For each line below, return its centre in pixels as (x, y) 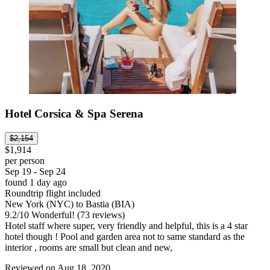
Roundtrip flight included (53, 193)
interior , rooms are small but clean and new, (89, 247)
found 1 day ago (36, 182)
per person (25, 160)
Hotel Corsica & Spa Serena (74, 114)
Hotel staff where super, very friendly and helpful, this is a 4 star (126, 225)
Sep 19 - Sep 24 (35, 171)
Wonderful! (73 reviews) (77, 215)
